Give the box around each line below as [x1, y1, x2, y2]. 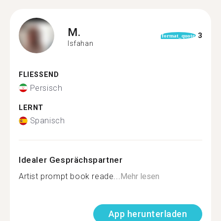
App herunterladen [108, 209, 187, 219]
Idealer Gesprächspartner [19, 155, 123, 165]
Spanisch [30, 116, 65, 125]
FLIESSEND [19, 71, 54, 79]
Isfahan [68, 39, 94, 47]
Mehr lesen [120, 172, 160, 181]
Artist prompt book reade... [19, 172, 121, 181]
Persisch [30, 83, 63, 93]
